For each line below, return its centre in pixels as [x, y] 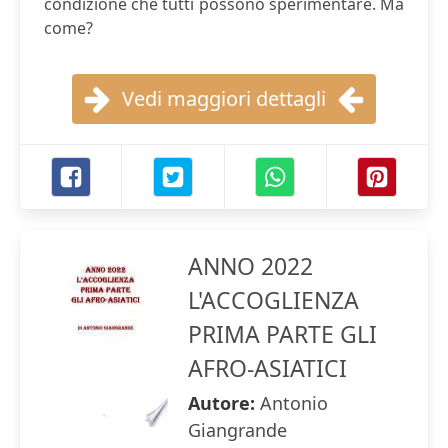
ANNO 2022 [250, 266]
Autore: [224, 403]
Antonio [294, 403]
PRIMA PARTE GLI [282, 334]
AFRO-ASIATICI [267, 368]
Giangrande [237, 430]
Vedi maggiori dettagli [224, 98]
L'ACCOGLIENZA [273, 300]
